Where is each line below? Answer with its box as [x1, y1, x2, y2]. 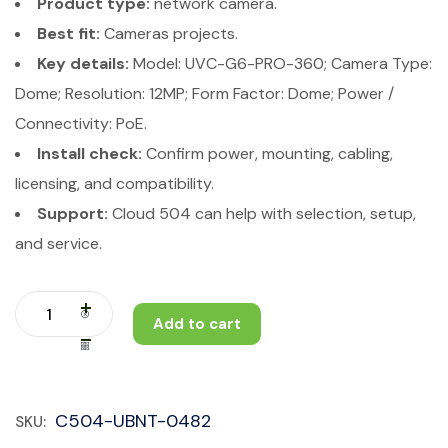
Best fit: [37, 23, 100, 44]
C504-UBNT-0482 [55, 409, 211, 433]
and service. [15, 233, 102, 254]
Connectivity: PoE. [15, 113, 147, 134]
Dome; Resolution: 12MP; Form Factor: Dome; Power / [15, 83, 394, 104]
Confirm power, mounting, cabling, [142, 143, 393, 164]
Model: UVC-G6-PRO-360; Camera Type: [129, 53, 432, 74]
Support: [37, 203, 108, 224]
